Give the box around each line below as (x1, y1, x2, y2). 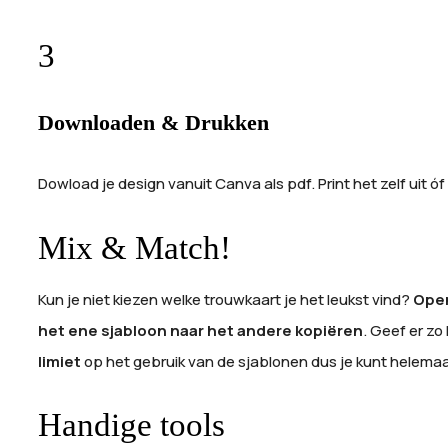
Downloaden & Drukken (38, 109, 269, 135)
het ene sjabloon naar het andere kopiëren (38, 319, 363, 341)
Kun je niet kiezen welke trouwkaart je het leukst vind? (38, 288, 413, 310)
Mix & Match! (38, 229, 231, 266)
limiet (38, 350, 81, 372)
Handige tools (38, 406, 225, 443)
